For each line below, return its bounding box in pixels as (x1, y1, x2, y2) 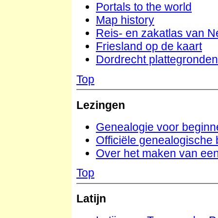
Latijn (76, 192, 106, 205)
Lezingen (76, 99, 125, 112)
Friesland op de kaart (96, 40, 202, 53)
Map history (96, 14, 154, 27)
